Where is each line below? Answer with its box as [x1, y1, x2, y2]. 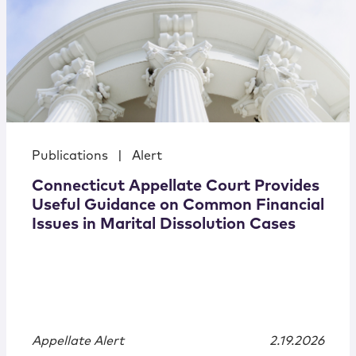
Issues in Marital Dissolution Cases [32, 216, 296, 233]
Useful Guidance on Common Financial [32, 197, 324, 214]
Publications [32, 149, 108, 163]
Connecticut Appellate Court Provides [32, 178, 319, 195]
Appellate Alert [32, 335, 124, 348]
